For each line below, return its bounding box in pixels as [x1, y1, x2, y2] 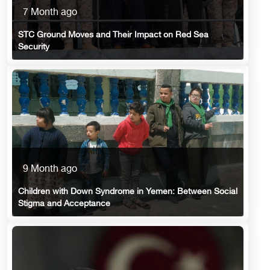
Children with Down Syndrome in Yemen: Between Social [18, 187, 237, 198]
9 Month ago [23, 164, 77, 176]
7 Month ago [23, 7, 77, 19]
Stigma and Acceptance [18, 199, 110, 210]
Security [18, 42, 49, 52]
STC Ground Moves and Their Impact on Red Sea [18, 30, 209, 40]
